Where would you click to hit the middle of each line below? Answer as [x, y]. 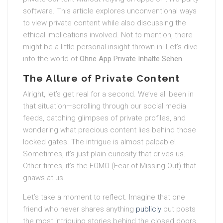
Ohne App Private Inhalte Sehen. [132, 59]
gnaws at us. [44, 178]
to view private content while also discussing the [105, 23]
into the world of [51, 59]
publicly [149, 209]
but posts [178, 209]
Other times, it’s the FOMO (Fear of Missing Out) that [110, 166]
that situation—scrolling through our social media [105, 106]
